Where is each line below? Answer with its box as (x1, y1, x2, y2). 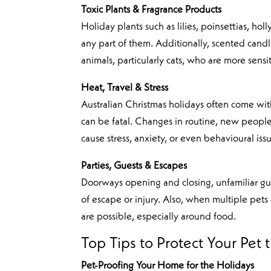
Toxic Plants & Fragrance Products (81, 5, 222, 16)
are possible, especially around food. (81, 212, 237, 223)
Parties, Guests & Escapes (81, 161, 188, 172)
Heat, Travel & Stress (81, 83, 169, 94)
